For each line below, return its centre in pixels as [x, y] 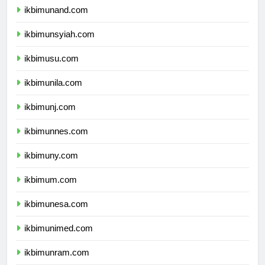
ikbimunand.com [56, 21]
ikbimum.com [51, 190]
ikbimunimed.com [59, 239]
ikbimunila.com [53, 93]
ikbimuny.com [51, 166]
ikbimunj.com [50, 118]
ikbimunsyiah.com [59, 45]
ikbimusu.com [51, 69]
